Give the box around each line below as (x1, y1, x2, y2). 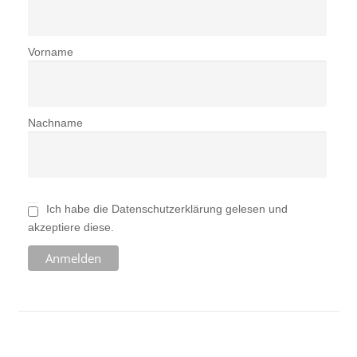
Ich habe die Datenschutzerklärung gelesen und (45, 202, 288, 216)
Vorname (27, 45, 73, 58)
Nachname (27, 116, 83, 129)
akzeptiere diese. (27, 221, 114, 234)
